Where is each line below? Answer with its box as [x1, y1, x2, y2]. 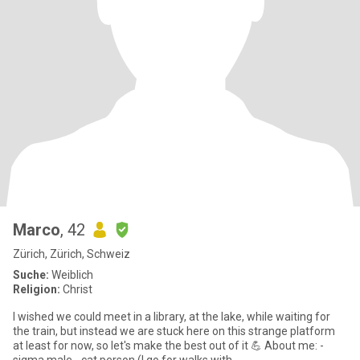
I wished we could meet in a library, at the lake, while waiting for [13, 310, 330, 323]
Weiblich [49, 268, 93, 281]
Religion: [13, 283, 60, 296]
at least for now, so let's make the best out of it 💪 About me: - [13, 339, 264, 352]
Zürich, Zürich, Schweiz [13, 247, 130, 260]
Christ [60, 283, 92, 296]
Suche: [13, 268, 49, 281]
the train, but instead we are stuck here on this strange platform [13, 325, 335, 337]
